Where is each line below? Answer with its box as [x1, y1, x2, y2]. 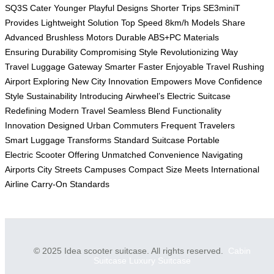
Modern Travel [49, 105, 105, 116]
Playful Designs [89, 2, 148, 13]
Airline [5, 179, 29, 189]
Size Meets [166, 164, 209, 174]
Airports [5, 164, 35, 174]
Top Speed [121, 17, 163, 28]
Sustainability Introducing [26, 91, 123, 101]
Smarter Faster [105, 61, 163, 72]
